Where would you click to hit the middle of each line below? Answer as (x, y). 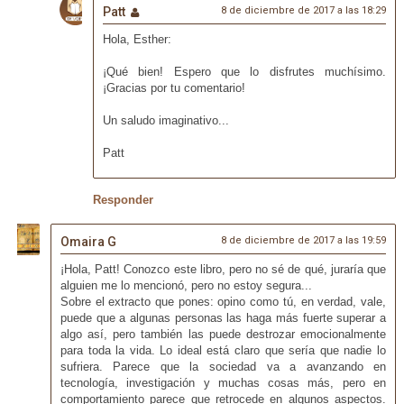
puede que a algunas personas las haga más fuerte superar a (223, 317)
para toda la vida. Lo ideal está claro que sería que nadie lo (223, 350)
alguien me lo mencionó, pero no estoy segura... (186, 285)
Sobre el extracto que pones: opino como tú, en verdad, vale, (223, 301)
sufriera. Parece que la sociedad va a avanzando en (223, 366)
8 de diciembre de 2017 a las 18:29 (304, 11)
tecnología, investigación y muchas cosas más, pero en (223, 382)
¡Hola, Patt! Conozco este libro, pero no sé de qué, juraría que (223, 269)
